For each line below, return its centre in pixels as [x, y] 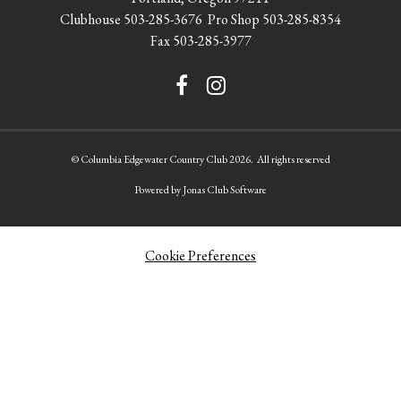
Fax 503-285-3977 [200, 41]
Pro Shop [232, 19]
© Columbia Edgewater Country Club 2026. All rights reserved [200, 159]
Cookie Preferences [200, 255]
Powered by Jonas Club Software [200, 190]
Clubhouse [92, 19]
